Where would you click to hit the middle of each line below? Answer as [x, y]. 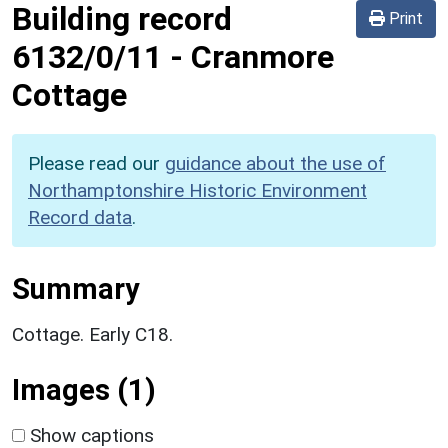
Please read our [96, 163]
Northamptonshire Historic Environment [197, 190]
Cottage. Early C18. [92, 334]
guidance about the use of [275, 163]
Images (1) [84, 389]
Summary [75, 288]
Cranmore [262, 56]
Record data [80, 217]
